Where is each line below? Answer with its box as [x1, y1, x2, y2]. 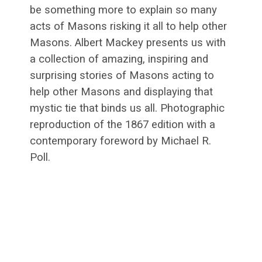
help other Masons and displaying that [30, 85, 213, 98]
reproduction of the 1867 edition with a [30, 118, 215, 131]
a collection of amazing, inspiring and [30, 52, 208, 65]
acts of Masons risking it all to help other [30, 19, 227, 33]
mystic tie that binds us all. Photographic [30, 101, 225, 115]
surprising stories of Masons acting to [30, 68, 214, 82]
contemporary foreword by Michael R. [30, 134, 211, 147]
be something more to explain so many [30, 3, 217, 16]
